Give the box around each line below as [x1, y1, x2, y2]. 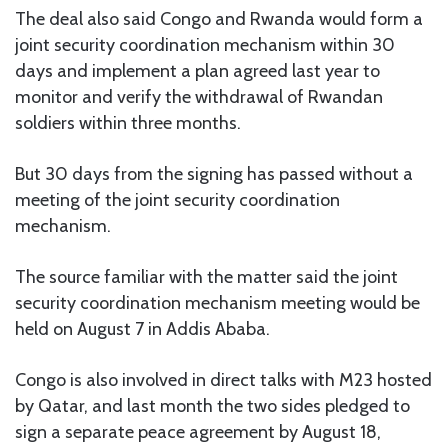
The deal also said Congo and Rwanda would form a [15, 7, 423, 30]
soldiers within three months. [15, 111, 241, 134]
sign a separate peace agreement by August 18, [15, 420, 381, 443]
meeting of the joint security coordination [15, 188, 340, 211]
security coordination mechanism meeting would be [15, 291, 420, 314]
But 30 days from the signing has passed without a [15, 162, 413, 185]
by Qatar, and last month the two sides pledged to [15, 394, 410, 417]
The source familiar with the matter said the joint [15, 265, 398, 288]
